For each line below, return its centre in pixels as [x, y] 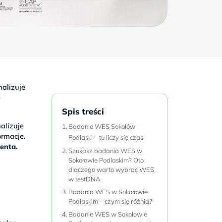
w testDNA [84, 179]
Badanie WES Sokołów [102, 126]
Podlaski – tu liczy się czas [106, 137]
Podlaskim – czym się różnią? [111, 201]
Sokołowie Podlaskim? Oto [106, 160]
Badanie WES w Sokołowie [108, 214]
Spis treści [83, 111]
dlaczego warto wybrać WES [111, 169]
